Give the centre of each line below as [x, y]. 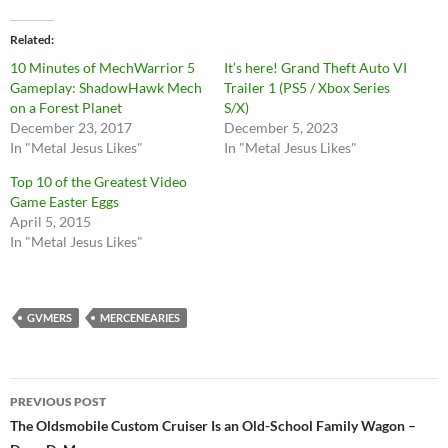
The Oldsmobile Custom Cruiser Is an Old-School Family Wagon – [213, 425]
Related [30, 39]
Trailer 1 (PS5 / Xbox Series [307, 87]
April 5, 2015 [50, 221]
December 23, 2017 [71, 127]
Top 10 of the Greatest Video [98, 181]
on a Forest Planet [66, 107]
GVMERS [49, 317]
